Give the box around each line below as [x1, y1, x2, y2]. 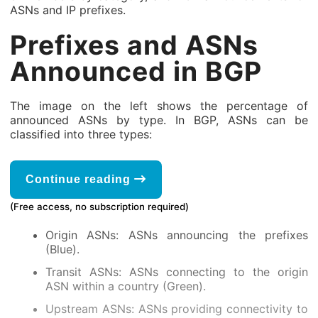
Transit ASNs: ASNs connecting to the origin [45, 265, 308, 279]
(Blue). [45, 242, 79, 256]
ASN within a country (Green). [45, 279, 206, 293]
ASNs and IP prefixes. [10, 3, 126, 17]
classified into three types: [10, 127, 152, 141]
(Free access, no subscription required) [10, 201, 189, 212]
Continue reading [26, 173, 134, 185]
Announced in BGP [10, 55, 262, 87]
